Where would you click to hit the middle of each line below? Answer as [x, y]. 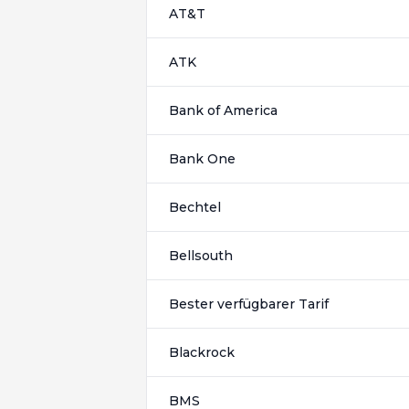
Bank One [202, 159]
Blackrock [202, 352]
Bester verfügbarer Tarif [249, 304]
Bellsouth [201, 256]
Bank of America [223, 110]
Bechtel [195, 207]
